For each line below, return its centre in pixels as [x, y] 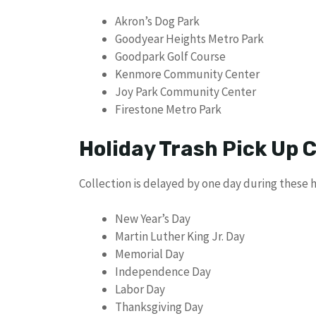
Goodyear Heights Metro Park [189, 39]
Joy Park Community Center [186, 92]
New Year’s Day [153, 219]
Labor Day [140, 290]
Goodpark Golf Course [170, 57]
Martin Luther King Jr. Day [180, 237]
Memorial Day [150, 254]
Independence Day [163, 272]
